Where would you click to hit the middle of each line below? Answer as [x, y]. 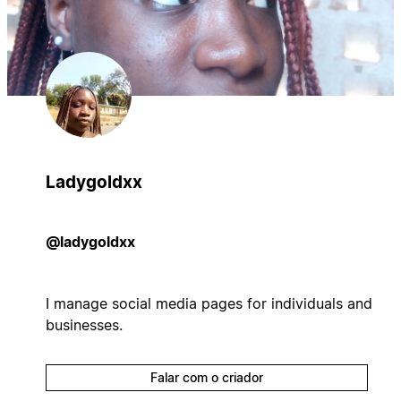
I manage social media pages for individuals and [209, 303]
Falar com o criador [206, 377]
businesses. [84, 324]
